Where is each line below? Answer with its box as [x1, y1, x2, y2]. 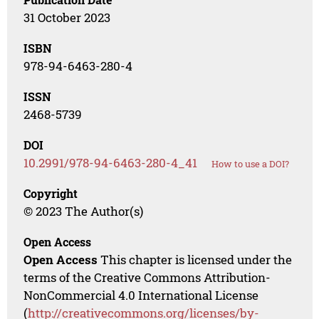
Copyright [23, 185, 78, 201]
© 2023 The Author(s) [23, 202, 144, 219]
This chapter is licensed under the [98, 251, 293, 268]
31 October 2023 [23, 9, 111, 26]
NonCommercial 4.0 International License [23, 286, 259, 303]
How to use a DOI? [211, 157, 290, 170]
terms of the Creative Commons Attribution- [23, 268, 271, 286]
